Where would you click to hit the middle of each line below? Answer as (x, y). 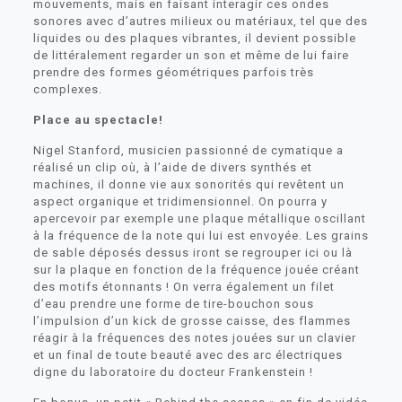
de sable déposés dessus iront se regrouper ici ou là (192, 252)
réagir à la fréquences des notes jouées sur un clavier (194, 337)
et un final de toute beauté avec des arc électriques (188, 354)
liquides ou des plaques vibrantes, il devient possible (194, 38)
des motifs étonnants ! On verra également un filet (184, 286)
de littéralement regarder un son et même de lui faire (191, 55)
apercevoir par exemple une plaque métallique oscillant (199, 218)
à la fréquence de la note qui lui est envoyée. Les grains (201, 235)
